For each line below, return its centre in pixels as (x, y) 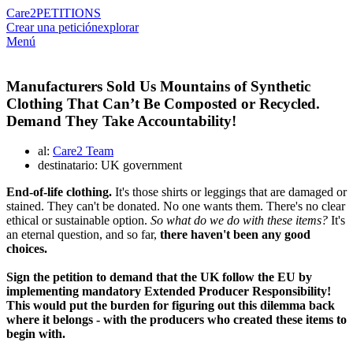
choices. (27, 249)
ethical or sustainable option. (78, 221)
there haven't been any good (235, 235)
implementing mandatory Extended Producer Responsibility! (169, 292)
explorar (118, 27)
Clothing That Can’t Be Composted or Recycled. (163, 103)
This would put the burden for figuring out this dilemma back (171, 306)
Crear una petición (52, 27)
